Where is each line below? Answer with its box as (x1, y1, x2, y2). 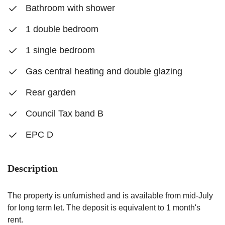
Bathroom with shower (23, 3, 115, 13)
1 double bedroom (23, 24, 98, 34)
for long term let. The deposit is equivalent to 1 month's (8, 203, 200, 212)
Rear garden (23, 87, 76, 97)
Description (8, 163, 58, 174)
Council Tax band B (23, 108, 103, 119)
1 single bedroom (23, 45, 95, 55)
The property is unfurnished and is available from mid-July (8, 191, 213, 200)
